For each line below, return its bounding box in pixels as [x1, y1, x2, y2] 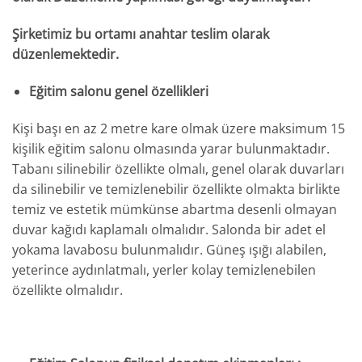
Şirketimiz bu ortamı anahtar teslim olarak [12, 25, 269, 44]
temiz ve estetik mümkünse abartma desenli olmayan [12, 200, 337, 218]
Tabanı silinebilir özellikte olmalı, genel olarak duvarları [12, 159, 344, 178]
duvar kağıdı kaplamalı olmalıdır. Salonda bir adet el [12, 220, 326, 238]
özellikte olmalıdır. [12, 280, 123, 299]
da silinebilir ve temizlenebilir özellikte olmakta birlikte [12, 179, 340, 198]
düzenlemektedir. [12, 45, 119, 64]
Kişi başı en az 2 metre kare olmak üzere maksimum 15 [12, 119, 345, 137]
